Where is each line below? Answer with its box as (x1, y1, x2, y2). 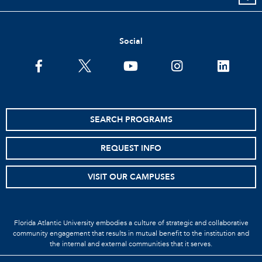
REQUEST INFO (101, 142, 161, 154)
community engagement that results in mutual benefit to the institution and (13, 228, 249, 238)
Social (119, 35, 143, 47)
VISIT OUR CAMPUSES (87, 171, 175, 182)
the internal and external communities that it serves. (50, 239, 212, 249)
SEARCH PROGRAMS (89, 113, 173, 125)
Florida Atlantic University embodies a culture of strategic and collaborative (13, 218, 249, 227)
